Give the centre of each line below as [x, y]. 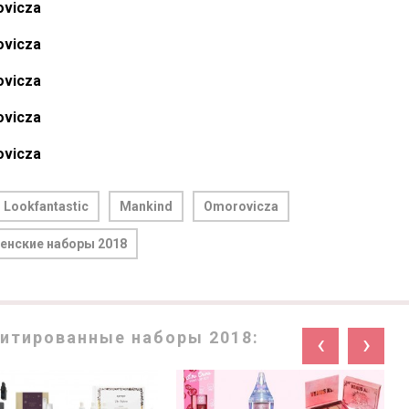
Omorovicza [241, 207]
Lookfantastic [46, 207]
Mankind [146, 207]
